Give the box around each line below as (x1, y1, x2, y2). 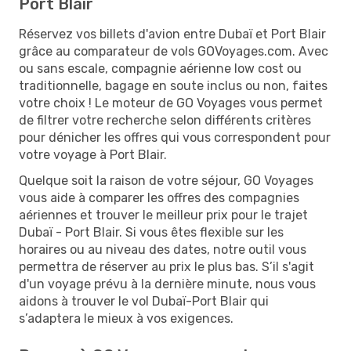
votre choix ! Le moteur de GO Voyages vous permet (19, 95, 323, 110)
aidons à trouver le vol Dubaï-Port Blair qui (19, 293, 269, 309)
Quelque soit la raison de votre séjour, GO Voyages (19, 172, 313, 188)
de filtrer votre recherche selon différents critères (19, 112, 311, 128)
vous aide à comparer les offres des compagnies (19, 190, 299, 205)
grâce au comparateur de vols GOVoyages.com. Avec (19, 43, 328, 59)
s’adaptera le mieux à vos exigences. (19, 310, 233, 326)
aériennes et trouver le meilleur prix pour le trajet (19, 207, 308, 223)
